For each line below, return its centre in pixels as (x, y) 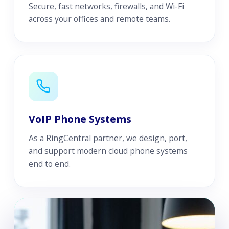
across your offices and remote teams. (99, 19)
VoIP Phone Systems (80, 119)
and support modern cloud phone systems (108, 151)
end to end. (49, 163)
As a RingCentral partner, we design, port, (108, 138)
